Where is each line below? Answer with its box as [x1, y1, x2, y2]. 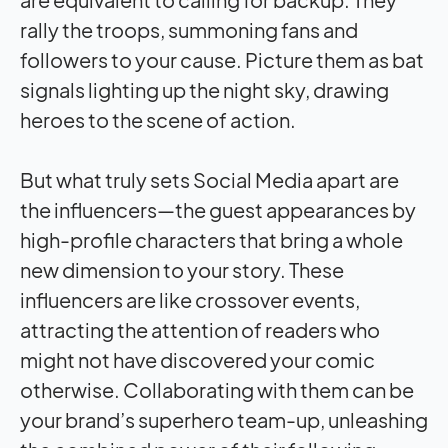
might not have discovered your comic [20, 346, 375, 372]
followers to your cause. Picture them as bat [20, 46, 424, 72]
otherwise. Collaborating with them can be [20, 376, 414, 402]
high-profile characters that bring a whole [20, 226, 403, 252]
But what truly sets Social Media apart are [20, 166, 399, 192]
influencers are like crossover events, [20, 286, 360, 312]
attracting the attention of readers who [20, 316, 380, 342]
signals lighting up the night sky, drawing [20, 76, 389, 102]
